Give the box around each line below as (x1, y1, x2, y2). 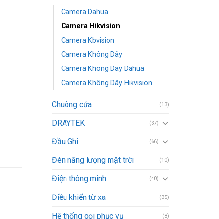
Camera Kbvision (61, 36, 114, 44)
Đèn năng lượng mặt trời (52, 155, 134, 165)
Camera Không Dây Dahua (61, 64, 144, 73)
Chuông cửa (52, 99, 92, 109)
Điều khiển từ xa (52, 192, 106, 202)
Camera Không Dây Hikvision (61, 78, 152, 87)
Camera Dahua (61, 7, 108, 16)
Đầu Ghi (52, 136, 78, 146)
